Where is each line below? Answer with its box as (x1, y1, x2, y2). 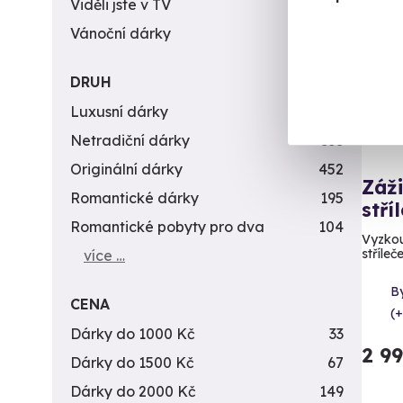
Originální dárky (70, 160, 183, 178)
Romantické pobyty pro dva (70, 218, 264, 236)
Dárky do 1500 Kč (70, 354, 194, 372)
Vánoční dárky (70, 24, 171, 42)
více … (84, 246, 125, 264)
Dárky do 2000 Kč (70, 382, 196, 400)
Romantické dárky (70, 189, 199, 207)
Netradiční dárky (70, 131, 190, 149)
